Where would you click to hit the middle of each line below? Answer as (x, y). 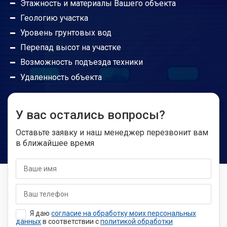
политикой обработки (137, 221)
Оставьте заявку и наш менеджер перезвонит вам (112, 132)
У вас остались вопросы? (90, 115)
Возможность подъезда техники (82, 62)
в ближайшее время (55, 143)
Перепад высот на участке (71, 48)
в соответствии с (71, 221)
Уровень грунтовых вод (66, 33)
